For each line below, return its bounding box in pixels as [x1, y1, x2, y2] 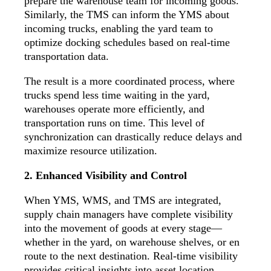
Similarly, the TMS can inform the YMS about [24, 8, 229, 21]
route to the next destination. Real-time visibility [24, 249, 238, 262]
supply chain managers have [24, 207, 148, 220]
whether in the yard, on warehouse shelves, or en [24, 235, 240, 248]
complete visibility [148, 207, 233, 220]
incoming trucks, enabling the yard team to [24, 22, 213, 34]
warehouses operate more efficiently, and [24, 102, 204, 115]
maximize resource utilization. [24, 144, 157, 157]
